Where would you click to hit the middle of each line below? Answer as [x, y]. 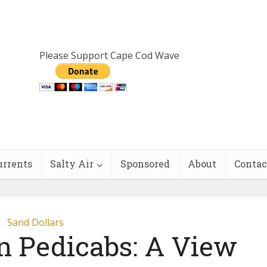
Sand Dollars [35, 222]
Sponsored [145, 164]
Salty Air [72, 164]
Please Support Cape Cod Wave [109, 55]
